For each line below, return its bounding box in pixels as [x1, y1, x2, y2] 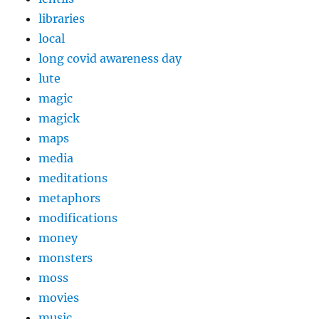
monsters [38, 251, 93, 266]
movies [38, 291, 80, 305]
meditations [38, 171, 108, 186]
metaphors [38, 191, 101, 206]
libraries [38, 11, 85, 26]
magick [38, 111, 80, 126]
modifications [38, 211, 118, 226]
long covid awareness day [38, 51, 182, 66]
